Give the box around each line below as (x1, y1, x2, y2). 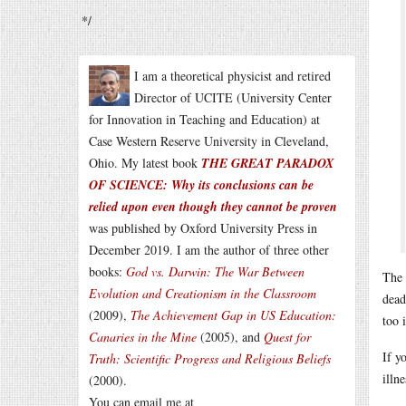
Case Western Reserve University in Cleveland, (89, 132, 329, 150)
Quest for (264, 328, 311, 345)
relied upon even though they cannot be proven (89, 198, 337, 216)
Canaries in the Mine (89, 328, 197, 345)
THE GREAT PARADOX (201, 154, 333, 172)
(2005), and (197, 328, 264, 345)
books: (89, 263, 126, 280)
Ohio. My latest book (89, 154, 201, 171)
